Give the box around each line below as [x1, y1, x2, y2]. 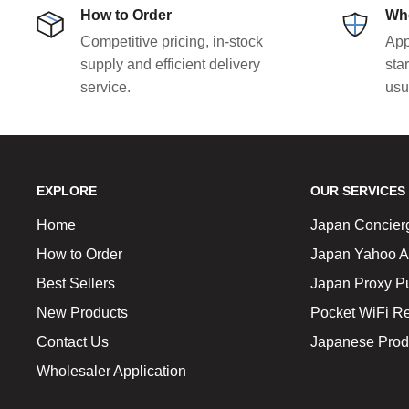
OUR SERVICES [310, 184, 405, 199]
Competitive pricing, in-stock [80, 34, 263, 50]
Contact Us [37, 333, 109, 350]
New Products [37, 304, 128, 320]
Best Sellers [37, 275, 115, 291]
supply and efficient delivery [80, 57, 260, 73]
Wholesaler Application [37, 362, 186, 379]
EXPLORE [37, 184, 97, 199]
